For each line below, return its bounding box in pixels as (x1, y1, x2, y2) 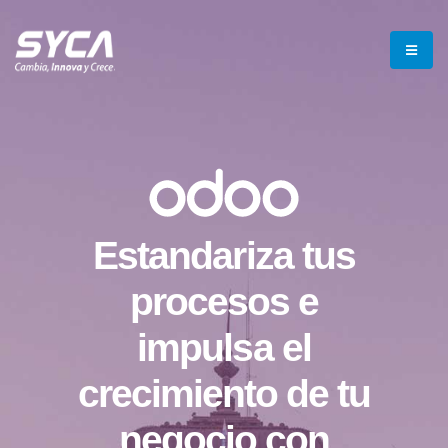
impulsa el (137, 325, 311, 369)
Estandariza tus (93, 233, 355, 277)
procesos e (129, 279, 319, 323)
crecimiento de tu (77, 371, 371, 415)
